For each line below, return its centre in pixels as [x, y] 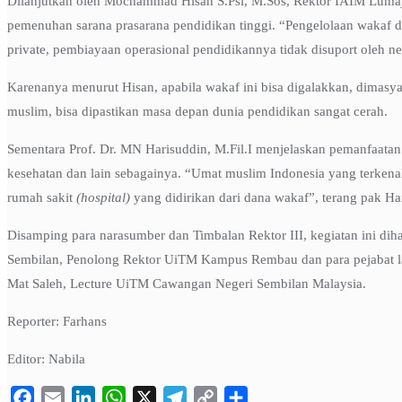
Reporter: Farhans [57, 321]
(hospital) [103, 197]
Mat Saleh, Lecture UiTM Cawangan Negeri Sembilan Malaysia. [187, 284]
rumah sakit [42, 197]
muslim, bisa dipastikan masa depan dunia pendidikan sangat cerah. [197, 111]
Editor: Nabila [46, 359]
